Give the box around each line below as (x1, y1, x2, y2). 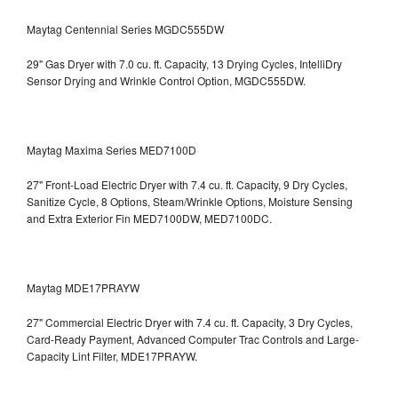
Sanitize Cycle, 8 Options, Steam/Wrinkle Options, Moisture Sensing (27, 193, 353, 209)
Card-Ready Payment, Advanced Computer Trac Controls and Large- (27, 330, 359, 346)
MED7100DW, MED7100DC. (133, 210, 272, 226)
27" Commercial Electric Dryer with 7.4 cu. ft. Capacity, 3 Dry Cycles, (27, 314, 353, 330)
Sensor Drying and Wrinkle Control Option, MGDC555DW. (27, 72, 306, 88)
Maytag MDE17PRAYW (27, 279, 139, 295)
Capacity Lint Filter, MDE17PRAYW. (27, 347, 197, 363)
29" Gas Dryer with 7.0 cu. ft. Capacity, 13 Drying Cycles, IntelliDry (27, 55, 342, 71)
